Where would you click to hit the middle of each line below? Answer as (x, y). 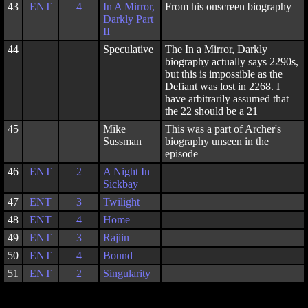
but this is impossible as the (224, 74)
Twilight (121, 202)
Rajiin (116, 238)
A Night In (126, 172)
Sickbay (121, 184)
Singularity (127, 273)
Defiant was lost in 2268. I (222, 86)
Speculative (128, 49)
